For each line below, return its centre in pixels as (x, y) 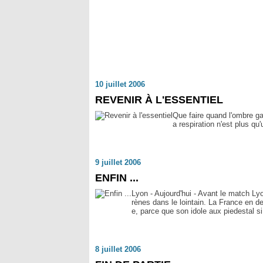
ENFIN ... (117, 178)
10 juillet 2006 (120, 84)
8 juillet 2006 (118, 249)
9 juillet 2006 (118, 162)
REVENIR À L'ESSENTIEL (159, 100)
